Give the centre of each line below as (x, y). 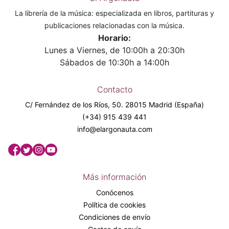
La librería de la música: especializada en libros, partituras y (114, 13)
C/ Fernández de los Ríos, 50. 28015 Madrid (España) (114, 104)
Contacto (114, 89)
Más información (114, 177)
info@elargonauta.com (114, 129)
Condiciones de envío (114, 217)
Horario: (114, 38)
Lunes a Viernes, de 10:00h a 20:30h (114, 50)
